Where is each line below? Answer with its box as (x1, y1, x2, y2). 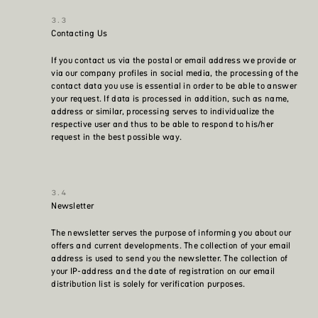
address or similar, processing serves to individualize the (51, 105, 275, 118)
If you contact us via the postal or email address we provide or (51, 54, 297, 67)
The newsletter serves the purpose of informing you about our (51, 226, 292, 239)
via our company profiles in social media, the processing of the (51, 67, 299, 79)
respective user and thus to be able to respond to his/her (51, 118, 274, 131)
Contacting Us (51, 27, 108, 40)
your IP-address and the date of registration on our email (51, 265, 275, 278)
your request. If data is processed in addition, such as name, (51, 92, 290, 105)
